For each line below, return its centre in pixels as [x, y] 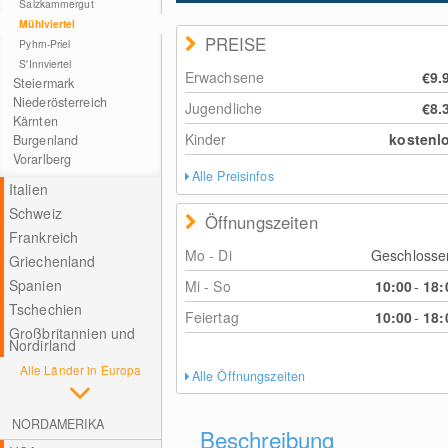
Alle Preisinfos [232, 176]
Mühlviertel [47, 23]
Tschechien [45, 309]
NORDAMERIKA [58, 424]
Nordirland [42, 345]
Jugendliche [223, 108]
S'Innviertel [45, 63]
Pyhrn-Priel [45, 43]
